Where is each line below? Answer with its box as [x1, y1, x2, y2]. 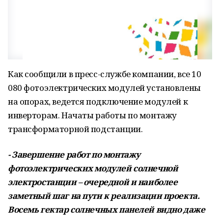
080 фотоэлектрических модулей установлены [8, 82, 201, 93]
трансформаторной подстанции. [8, 123, 144, 135]
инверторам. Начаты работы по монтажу [8, 110, 177, 121]
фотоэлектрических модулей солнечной [8, 163, 178, 174]
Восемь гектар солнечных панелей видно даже [8, 204, 205, 215]
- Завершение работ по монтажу [8, 149, 140, 160]
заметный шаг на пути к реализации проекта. [8, 190, 200, 201]
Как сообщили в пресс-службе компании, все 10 [8, 68, 201, 80]
